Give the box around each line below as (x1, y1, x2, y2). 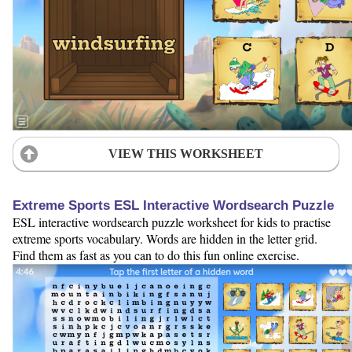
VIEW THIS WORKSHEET (108, 146, 263, 160)
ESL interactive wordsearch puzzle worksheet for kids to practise (13, 214, 331, 230)
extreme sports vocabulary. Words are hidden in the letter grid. (13, 230, 317, 247)
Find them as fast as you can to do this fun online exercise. (13, 247, 299, 263)
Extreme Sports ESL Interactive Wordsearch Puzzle (13, 198, 334, 213)
